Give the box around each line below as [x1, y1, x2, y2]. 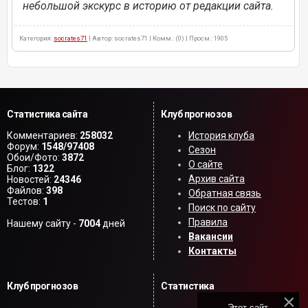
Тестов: [7, 196, 43, 208]
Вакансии [188, 231, 233, 243]
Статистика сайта [7, 109, 87, 120]
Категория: [19, 34, 54, 43]
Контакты [188, 245, 236, 257]
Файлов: [7, 185, 46, 197]
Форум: [7, 141, 41, 153]
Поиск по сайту [188, 202, 256, 214]
